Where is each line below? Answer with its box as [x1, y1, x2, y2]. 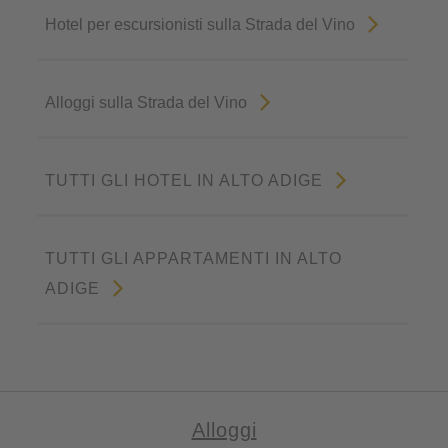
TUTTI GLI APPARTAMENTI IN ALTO [45, 249, 343, 267]
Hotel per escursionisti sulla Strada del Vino [45, 15, 356, 33]
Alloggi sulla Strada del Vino [45, 93, 248, 111]
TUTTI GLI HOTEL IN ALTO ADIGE [45, 171, 324, 189]
